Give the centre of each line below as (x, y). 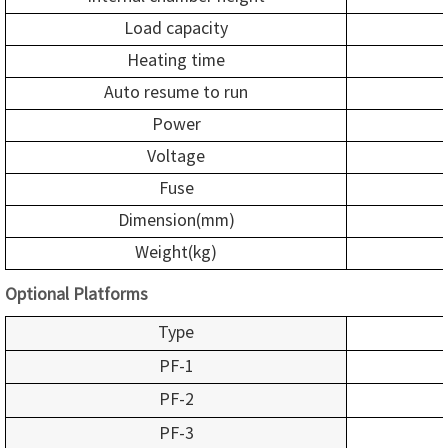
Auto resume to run (176, 91)
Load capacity (176, 27)
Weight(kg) (176, 251)
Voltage (176, 155)
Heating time (176, 59)
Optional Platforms (76, 293)
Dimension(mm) (176, 219)
